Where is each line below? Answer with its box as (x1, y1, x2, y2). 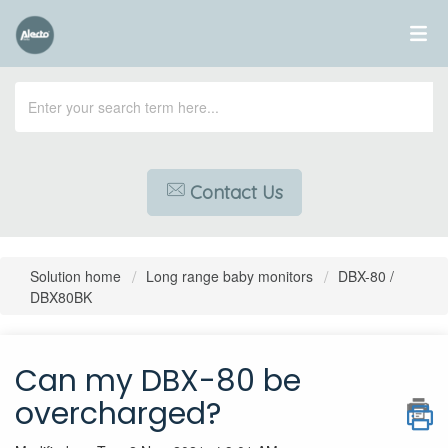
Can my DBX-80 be (15, 360, 301, 402)
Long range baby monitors (146, 266, 313, 286)
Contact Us (189, 181, 283, 204)
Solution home (30, 266, 125, 286)
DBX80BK (30, 287, 92, 307)
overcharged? (15, 393, 221, 435)
